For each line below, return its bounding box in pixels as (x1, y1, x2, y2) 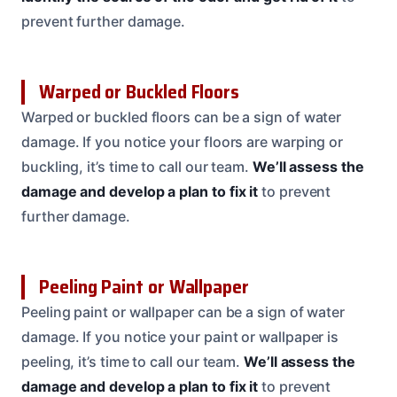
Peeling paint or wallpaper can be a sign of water (21, 303, 346, 322)
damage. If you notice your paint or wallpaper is (21, 328, 339, 346)
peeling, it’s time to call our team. (21, 353, 245, 371)
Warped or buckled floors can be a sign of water (21, 108, 342, 127)
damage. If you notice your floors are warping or (21, 133, 344, 152)
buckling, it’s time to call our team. (21, 158, 253, 176)
